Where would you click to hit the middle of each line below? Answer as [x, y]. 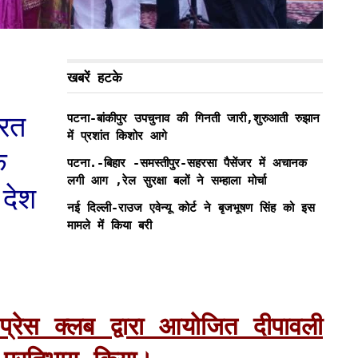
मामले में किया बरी [109, 225]
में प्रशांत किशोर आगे [117, 135]
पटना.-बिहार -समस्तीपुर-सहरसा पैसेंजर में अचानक [187, 163]
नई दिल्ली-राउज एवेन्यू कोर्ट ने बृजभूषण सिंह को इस [191, 207]
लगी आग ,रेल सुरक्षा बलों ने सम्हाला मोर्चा [167, 180]
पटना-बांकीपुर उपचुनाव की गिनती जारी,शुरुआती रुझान [193, 118]
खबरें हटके [95, 77]
